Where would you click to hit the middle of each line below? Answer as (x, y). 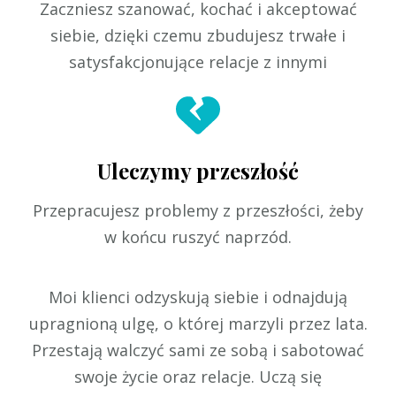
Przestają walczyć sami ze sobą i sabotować (198, 350)
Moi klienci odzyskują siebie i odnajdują (198, 297)
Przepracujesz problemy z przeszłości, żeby (198, 211)
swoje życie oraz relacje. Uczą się (198, 377)
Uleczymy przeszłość (198, 171)
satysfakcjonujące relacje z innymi (198, 62)
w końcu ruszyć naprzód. (198, 237)
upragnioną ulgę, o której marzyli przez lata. (198, 324)
